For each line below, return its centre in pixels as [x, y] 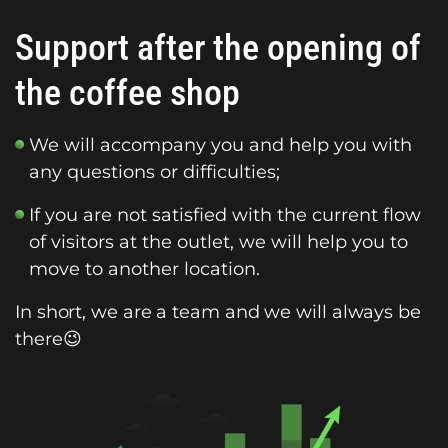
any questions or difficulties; [154, 171]
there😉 [48, 338]
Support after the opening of [218, 47]
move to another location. [144, 268]
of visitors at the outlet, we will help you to [218, 241]
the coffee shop [127, 92]
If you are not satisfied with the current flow [225, 214]
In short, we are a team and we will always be [218, 311]
